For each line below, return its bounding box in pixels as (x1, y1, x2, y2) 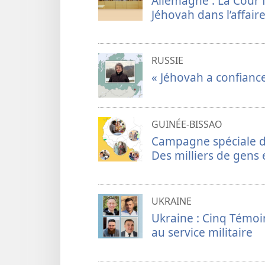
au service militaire (151, 224, 253, 240)
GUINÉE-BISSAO (151, 117, 222, 131)
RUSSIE (151, 53, 183, 67)
